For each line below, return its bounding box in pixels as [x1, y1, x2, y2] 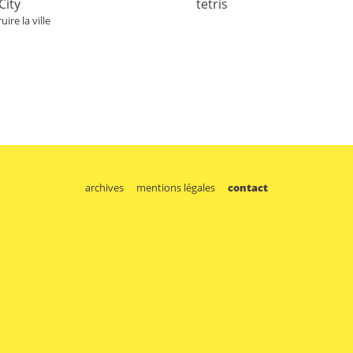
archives [85, 180, 124, 195]
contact [227, 180, 268, 195]
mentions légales [136, 180, 215, 195]
